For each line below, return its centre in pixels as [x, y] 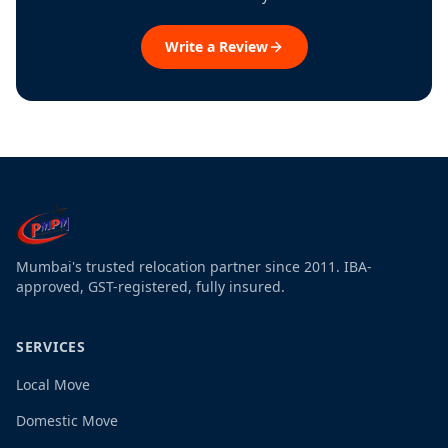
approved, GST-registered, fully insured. [150, 286]
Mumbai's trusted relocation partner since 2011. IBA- [194, 266]
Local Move [53, 384]
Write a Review [216, 46]
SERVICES [51, 346]
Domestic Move [67, 420]
